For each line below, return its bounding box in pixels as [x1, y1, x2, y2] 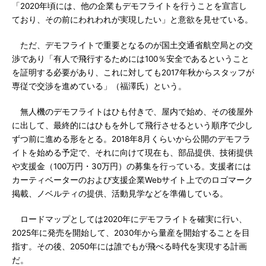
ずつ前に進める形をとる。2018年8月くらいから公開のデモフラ [12, 134, 251, 144]
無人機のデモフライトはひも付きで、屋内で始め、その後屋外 [12, 107, 253, 116]
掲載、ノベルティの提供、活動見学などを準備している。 [12, 189, 228, 198]
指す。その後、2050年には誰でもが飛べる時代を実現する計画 [12, 242, 247, 251]
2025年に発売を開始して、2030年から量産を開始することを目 [12, 228, 250, 237]
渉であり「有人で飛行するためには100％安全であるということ [12, 54, 249, 64]
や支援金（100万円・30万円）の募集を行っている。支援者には [12, 161, 251, 171]
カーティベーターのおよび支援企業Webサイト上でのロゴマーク [12, 175, 253, 185]
